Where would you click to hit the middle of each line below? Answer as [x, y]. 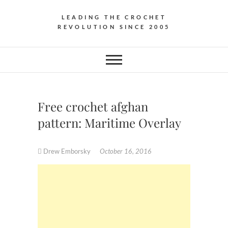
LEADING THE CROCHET [114, 17]
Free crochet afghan [93, 106]
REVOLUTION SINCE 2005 [114, 26]
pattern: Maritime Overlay [109, 122]
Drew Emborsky [67, 151]
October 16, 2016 [126, 151]
